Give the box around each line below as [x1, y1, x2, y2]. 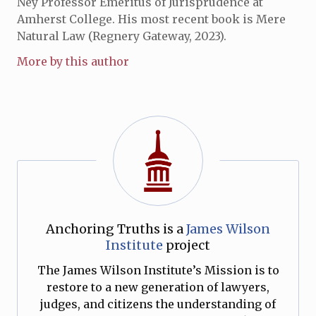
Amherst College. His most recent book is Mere [17, 12, 286, 26]
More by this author [17, 54, 129, 68]
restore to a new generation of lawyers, [47, 280, 269, 294]
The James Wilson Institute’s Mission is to [37, 263, 279, 277]
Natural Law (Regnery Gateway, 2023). [17, 29, 226, 43]
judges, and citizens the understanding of [40, 297, 276, 311]
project [163, 237, 210, 253]
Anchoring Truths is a [46, 221, 186, 237]
